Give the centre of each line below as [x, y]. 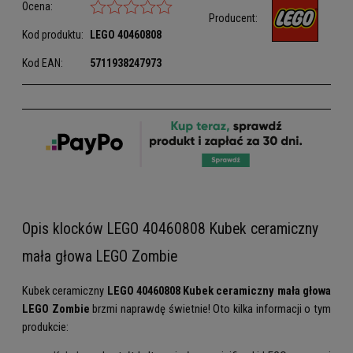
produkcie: [45, 327]
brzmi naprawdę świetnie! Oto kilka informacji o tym [210, 309]
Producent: [235, 18]
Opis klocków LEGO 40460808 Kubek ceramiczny [170, 229]
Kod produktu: [53, 35]
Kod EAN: [43, 63]
